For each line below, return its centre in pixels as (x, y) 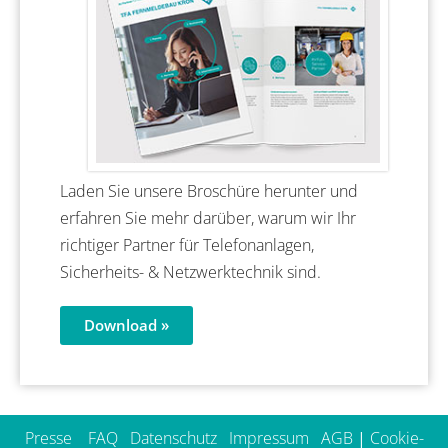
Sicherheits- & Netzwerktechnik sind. (190, 271)
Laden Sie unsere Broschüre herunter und (209, 190)
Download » (126, 324)
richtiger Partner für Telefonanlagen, (187, 244)
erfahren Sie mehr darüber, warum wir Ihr (208, 217)
